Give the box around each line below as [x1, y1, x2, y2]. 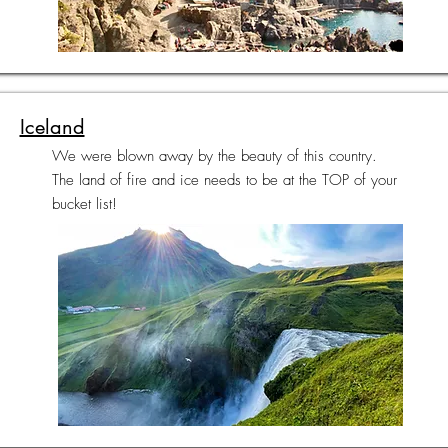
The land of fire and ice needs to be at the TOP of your [51, 170, 397, 190]
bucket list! [51, 194, 117, 214]
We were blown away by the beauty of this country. [51, 146, 377, 166]
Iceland [19, 114, 85, 140]
